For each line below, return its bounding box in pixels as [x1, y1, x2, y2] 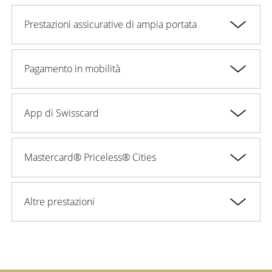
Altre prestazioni [24, 195, 95, 209]
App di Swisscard [24, 106, 99, 120]
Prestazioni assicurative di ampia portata [24, 18, 197, 32]
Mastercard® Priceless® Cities [24, 151, 156, 165]
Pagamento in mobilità [24, 62, 120, 76]
